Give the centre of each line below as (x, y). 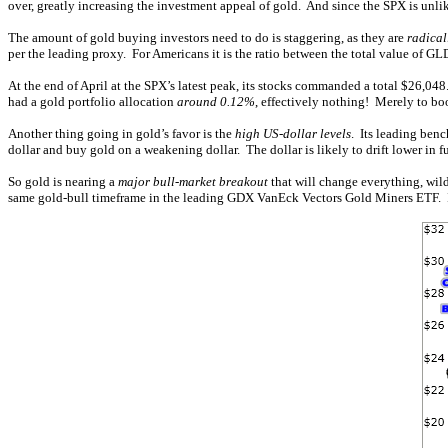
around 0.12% (216, 101)
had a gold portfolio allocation (92, 101)
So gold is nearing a (63, 181)
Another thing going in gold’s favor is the (121, 133)
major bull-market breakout (193, 181)
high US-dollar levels (293, 133)
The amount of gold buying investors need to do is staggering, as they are (207, 37)
